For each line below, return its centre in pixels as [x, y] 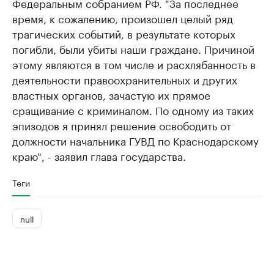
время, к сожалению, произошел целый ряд [123, 18]
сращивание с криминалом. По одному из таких [133, 110]
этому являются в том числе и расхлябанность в [134, 64]
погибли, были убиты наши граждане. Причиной [133, 49]
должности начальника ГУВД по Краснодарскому [135, 140]
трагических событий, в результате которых [124, 33]
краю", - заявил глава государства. [99, 156]
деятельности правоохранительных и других [125, 79]
